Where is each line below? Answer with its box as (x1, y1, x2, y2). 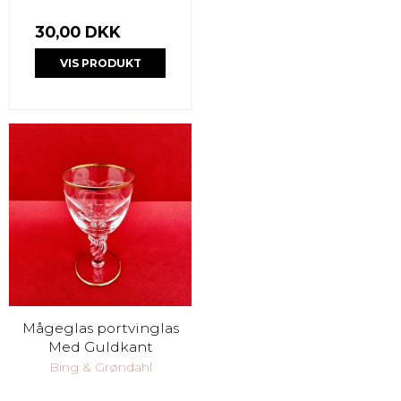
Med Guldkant (47, 337, 153, 355)
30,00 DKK (35, 22, 121, 42)
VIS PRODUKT (59, 55, 141, 70)
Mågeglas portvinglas (21, 319, 179, 337)
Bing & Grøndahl (48, 358, 152, 375)
